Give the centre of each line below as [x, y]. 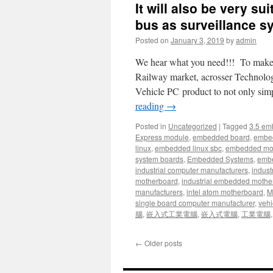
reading [151, 106]
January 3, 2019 [197, 40]
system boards [159, 159]
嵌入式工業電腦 [172, 214]
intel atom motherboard [225, 192]
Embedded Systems [220, 159]
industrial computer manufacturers [192, 170]
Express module [162, 137]
